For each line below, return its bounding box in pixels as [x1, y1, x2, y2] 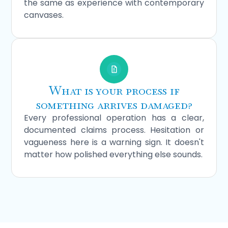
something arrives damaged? [36, 96, 192, 112]
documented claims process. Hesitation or [24, 124, 204, 136]
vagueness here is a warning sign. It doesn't [24, 136, 204, 148]
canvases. [24, 9, 64, 21]
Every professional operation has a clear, [24, 111, 204, 124]
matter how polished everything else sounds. [24, 148, 203, 160]
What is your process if [48, 82, 180, 98]
